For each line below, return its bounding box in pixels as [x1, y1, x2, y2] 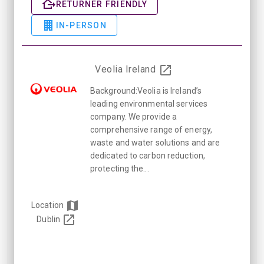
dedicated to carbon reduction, [90, 150, 206, 160]
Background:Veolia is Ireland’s [90, 85, 202, 95]
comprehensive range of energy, [90, 124, 213, 134]
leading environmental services [90, 98, 208, 108]
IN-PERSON [55, 21, 107, 30]
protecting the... [90, 163, 149, 173]
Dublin [35, 214, 62, 225]
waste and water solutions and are [90, 137, 220, 147]
